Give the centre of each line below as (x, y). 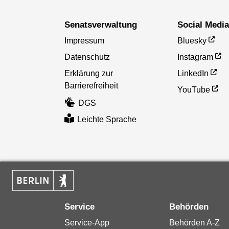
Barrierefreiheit (91, 85)
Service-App (87, 222)
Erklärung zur (88, 73)
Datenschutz (87, 57)
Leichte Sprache (107, 119)
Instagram (196, 57)
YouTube (194, 89)
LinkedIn (193, 73)
